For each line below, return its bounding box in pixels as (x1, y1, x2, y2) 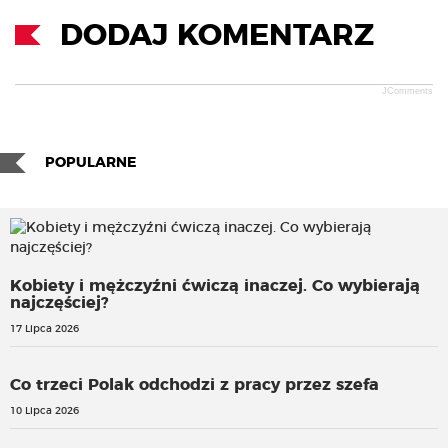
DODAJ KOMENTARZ (60, 21, 374, 52)
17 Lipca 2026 (10, 324, 79, 335)
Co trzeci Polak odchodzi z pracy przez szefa (10, 377, 379, 394)
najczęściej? (10, 295, 109, 312)
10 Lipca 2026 (10, 406, 79, 417)
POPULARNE (45, 156, 136, 171)
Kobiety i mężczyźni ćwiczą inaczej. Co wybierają (10, 278, 420, 295)
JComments (382, 86, 433, 97)
